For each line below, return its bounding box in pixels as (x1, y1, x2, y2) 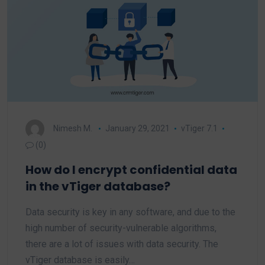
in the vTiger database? (25, 178, 170, 195)
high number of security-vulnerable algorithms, (25, 222, 216, 234)
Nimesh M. (53, 123, 92, 133)
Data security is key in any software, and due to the (25, 206, 235, 218)
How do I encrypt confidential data (25, 161, 237, 178)
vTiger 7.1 (180, 123, 218, 133)
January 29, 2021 (105, 123, 170, 133)
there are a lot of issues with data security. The (25, 238, 218, 250)
